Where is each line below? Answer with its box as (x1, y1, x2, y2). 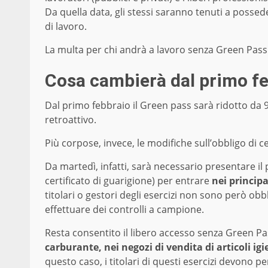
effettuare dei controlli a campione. (45, 202, 204, 216)
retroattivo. (45, 112, 96, 126)
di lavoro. (45, 19, 89, 33)
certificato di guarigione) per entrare (45, 173, 209, 187)
